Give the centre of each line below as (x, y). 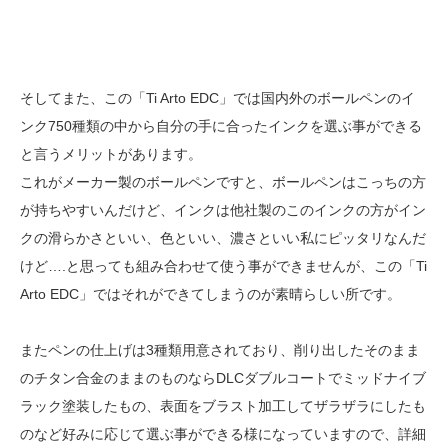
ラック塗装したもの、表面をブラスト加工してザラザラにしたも (223, 406)
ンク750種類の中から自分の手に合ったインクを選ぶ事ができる (221, 126)
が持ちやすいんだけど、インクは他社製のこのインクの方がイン (223, 210)
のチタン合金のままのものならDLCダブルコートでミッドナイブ (223, 378)
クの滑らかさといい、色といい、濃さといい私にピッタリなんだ (223, 238)
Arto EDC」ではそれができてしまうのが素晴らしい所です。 (210, 294)
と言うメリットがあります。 (111, 154)
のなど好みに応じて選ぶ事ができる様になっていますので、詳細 (223, 434)
